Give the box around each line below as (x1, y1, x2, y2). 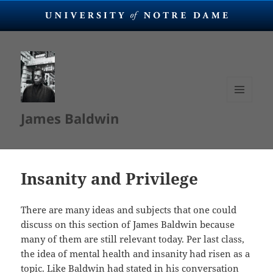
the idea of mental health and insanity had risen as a (21, 247, 250, 260)
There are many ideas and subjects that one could (21, 204, 237, 216)
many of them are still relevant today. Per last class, (21, 233, 245, 246)
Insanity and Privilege (21, 168, 199, 190)
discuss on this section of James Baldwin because (21, 218, 235, 231)
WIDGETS (227, 122, 261, 133)
